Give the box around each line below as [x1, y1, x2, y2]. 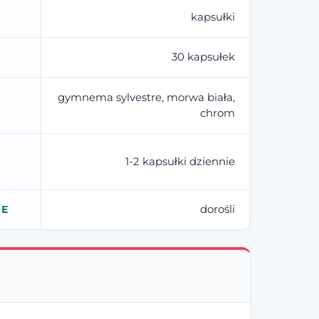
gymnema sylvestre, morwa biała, [58, 90, 236, 104]
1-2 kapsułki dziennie [125, 154, 236, 168]
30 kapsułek [172, 49, 236, 63]
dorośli [200, 202, 236, 216]
